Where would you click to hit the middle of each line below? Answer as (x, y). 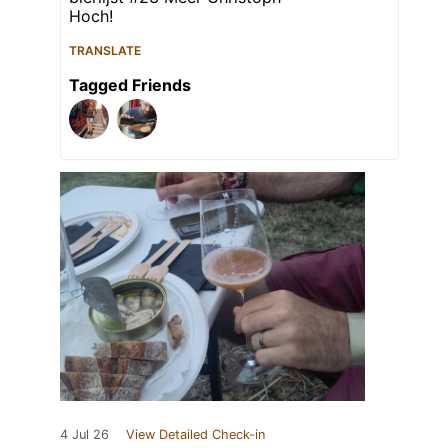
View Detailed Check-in (195, 434)
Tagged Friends (130, 84)
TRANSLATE (105, 50)
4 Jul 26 (84, 434)
